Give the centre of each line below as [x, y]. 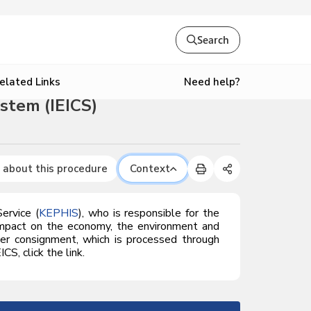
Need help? [212, 82]
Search [213, 39]
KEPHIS [59, 213]
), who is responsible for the [149, 213]
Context [150, 168]
